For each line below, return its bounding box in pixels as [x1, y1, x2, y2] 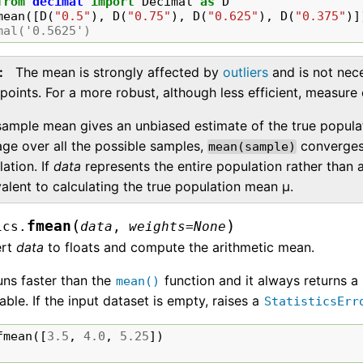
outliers [223, 64, 269, 81]
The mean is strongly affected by [15, 64, 224, 81]
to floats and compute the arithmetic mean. [44, 239, 315, 256]
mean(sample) [208, 139, 297, 155]
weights [129, 219, 186, 235]
